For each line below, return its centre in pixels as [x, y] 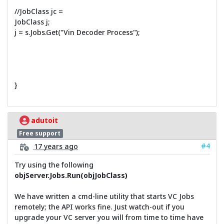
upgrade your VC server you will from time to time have [109, 217]
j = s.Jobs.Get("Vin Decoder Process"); [77, 32]
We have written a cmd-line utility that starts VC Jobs [104, 196]
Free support [40, 133]
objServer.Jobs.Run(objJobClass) [71, 175]
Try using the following [54, 165]
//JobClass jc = [38, 11]
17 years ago [56, 146]
